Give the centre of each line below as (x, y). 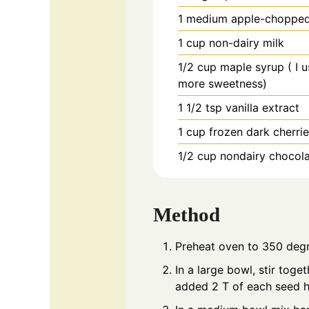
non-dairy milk (247, 43)
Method (187, 214)
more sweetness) (222, 84)
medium (207, 19)
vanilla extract (262, 108)
